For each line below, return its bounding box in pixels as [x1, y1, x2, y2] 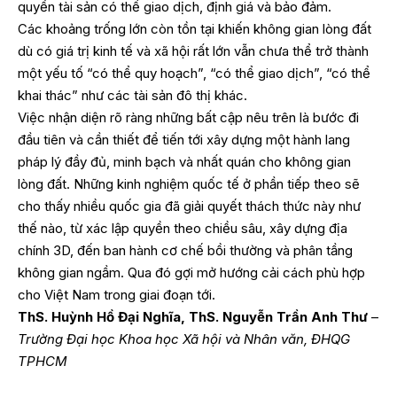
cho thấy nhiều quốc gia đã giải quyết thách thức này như [18, 197, 361, 214]
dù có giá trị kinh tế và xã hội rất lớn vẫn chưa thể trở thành [18, 42, 369, 59]
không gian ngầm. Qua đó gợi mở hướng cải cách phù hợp [18, 263, 365, 281]
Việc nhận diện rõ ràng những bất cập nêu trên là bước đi [18, 108, 359, 126]
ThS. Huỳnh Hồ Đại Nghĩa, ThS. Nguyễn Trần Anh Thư [18, 307, 368, 325]
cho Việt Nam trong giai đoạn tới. [18, 285, 215, 303]
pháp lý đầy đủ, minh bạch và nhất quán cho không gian [18, 152, 351, 170]
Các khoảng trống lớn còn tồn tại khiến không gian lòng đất [18, 19, 371, 37]
